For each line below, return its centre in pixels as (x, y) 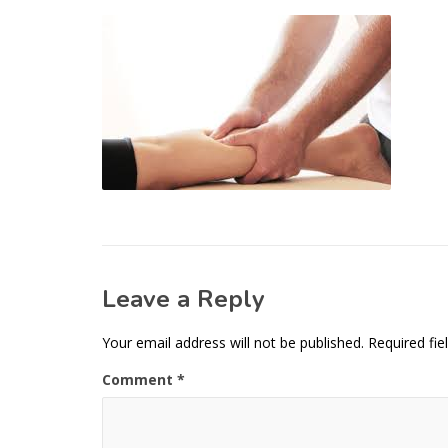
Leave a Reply (183, 299)
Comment (139, 379)
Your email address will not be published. (233, 342)
